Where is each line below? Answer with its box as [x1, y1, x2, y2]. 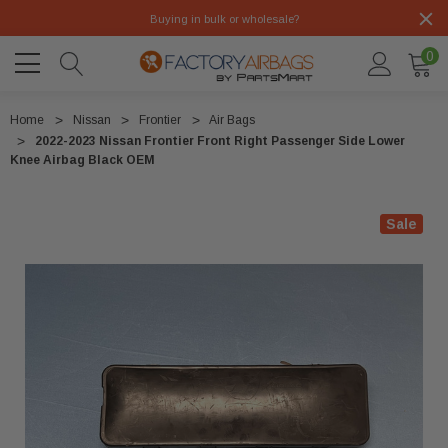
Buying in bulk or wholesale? [149, 13, 299, 26]
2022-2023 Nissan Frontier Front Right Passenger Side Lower [35, 134, 405, 149]
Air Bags [208, 113, 255, 128]
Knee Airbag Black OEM [10, 153, 155, 168]
